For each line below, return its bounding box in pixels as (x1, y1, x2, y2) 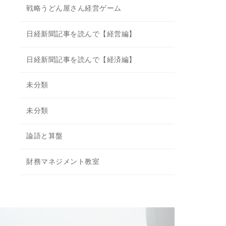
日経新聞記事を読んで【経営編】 (26, 30, 136, 38)
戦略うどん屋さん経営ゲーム (26, 5, 122, 13)
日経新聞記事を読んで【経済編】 (26, 55, 136, 64)
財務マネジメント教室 (26, 157, 100, 165)
